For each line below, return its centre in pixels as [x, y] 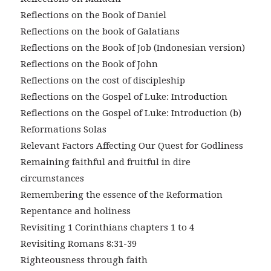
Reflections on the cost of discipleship [103, 81]
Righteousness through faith [84, 260]
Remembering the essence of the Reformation [121, 195]
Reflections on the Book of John [89, 64]
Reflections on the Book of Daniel [93, 15]
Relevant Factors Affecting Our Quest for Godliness [132, 146]
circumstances [52, 179]
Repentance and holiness [75, 211]
